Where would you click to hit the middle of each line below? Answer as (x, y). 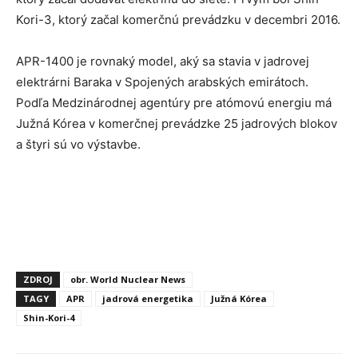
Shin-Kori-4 (49, 317)
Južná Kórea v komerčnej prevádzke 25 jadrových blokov (177, 123)
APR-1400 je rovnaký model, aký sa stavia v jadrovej (163, 61)
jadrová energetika (148, 298)
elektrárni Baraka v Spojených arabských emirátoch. (162, 82)
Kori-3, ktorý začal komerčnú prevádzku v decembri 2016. (178, 19)
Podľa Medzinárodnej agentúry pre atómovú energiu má (174, 102)
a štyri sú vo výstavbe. (78, 144)
